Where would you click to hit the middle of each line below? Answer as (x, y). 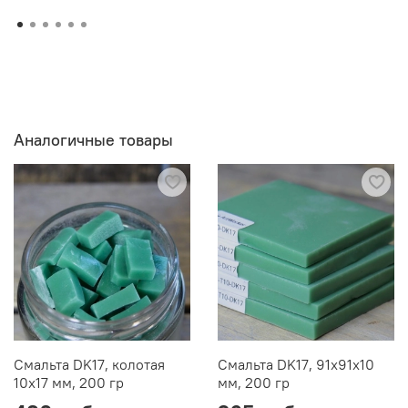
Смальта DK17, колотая (89, 365)
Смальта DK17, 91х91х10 (296, 365)
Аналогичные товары (93, 140)
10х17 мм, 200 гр (69, 383)
